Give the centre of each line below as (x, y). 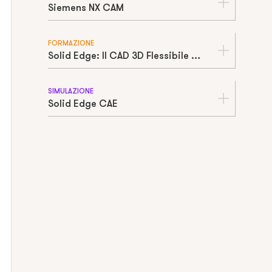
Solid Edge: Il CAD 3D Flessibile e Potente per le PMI (195, 56)
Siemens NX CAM (86, 8)
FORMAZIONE (71, 43)
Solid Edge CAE (83, 104)
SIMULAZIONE (70, 91)
